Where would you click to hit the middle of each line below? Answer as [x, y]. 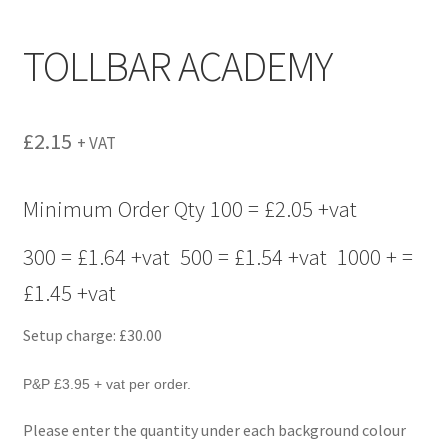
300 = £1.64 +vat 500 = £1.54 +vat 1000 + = [217, 256]
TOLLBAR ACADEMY [177, 65]
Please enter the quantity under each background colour [214, 430]
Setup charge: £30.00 [92, 335]
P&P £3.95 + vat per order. [106, 383]
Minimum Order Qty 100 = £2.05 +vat [189, 208]
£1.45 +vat [69, 292]
